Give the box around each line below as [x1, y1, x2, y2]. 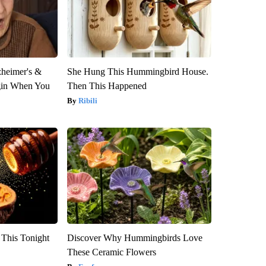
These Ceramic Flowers [66, 246, 156, 257]
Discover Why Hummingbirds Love [66, 232, 202, 243]
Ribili [78, 96, 97, 105]
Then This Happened [66, 80, 147, 91]
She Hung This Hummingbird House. [66, 66, 208, 77]
